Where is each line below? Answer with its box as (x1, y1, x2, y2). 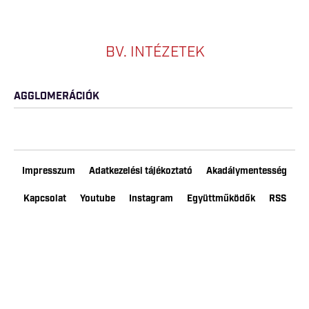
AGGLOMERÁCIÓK (14, 90, 99, 103)
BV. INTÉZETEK (105, 43, 204, 62)
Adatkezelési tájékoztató (89, 165, 192, 177)
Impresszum (22, 165, 75, 177)
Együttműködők (186, 192, 255, 205)
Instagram (128, 192, 173, 205)
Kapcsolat (23, 192, 66, 205)
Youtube (79, 192, 115, 205)
